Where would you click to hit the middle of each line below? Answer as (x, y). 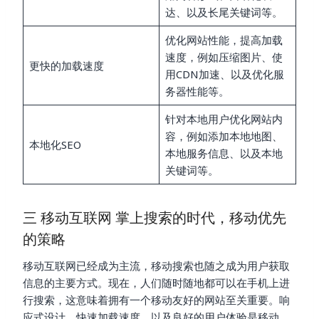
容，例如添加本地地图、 (224, 136)
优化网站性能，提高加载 (224, 40)
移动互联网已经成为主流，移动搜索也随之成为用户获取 (156, 265)
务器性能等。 (197, 91)
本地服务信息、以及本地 (224, 153)
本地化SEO (55, 144)
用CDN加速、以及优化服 (224, 74)
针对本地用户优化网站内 (224, 119)
